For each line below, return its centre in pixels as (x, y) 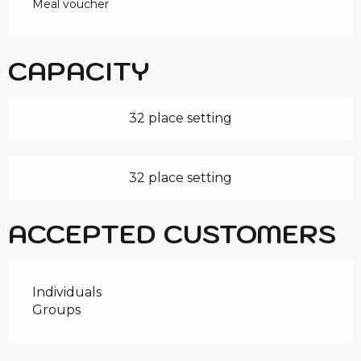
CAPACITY (79, 71)
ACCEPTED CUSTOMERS (172, 234)
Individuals (67, 293)
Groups (56, 310)
